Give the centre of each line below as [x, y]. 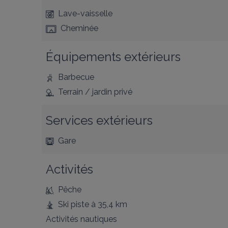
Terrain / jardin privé [95, 92]
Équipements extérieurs [113, 57]
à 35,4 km [108, 204]
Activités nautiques [81, 219]
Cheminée [79, 28]
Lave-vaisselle [85, 13]
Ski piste [74, 204]
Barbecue [76, 77]
